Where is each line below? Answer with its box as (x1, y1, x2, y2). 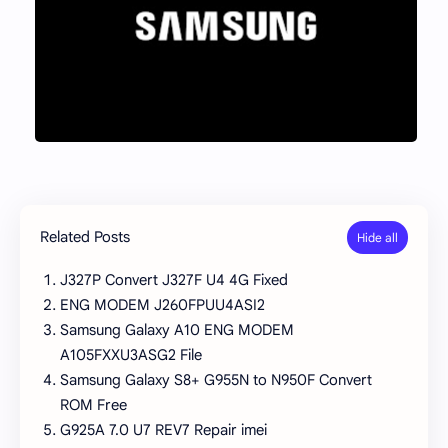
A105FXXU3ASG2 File (60, 346, 202, 365)
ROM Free (60, 396, 127, 415)
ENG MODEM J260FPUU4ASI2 (60, 296, 265, 315)
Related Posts (40, 227, 130, 246)
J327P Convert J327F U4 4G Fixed (60, 271, 288, 290)
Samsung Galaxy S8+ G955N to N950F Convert (60, 371, 372, 390)
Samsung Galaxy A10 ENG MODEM (60, 321, 294, 340)
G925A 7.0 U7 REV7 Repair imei (60, 421, 267, 440)
